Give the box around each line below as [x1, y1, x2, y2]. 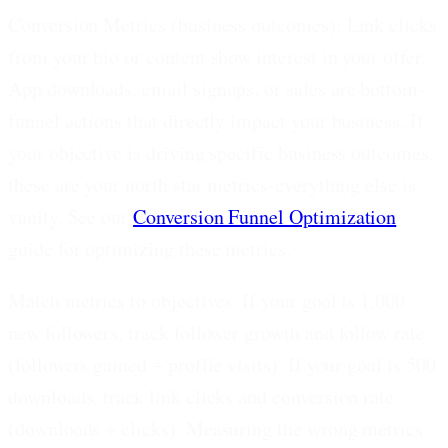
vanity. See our [8, 202, 129, 230]
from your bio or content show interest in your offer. [8, 42, 426, 70]
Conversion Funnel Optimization [133, 202, 397, 230]
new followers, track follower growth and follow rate [8, 318, 425, 346]
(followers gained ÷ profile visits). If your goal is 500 [8, 350, 436, 378]
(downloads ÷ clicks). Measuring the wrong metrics [8, 414, 424, 442]
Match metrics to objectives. [8, 286, 238, 314]
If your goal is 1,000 [237, 286, 406, 314]
